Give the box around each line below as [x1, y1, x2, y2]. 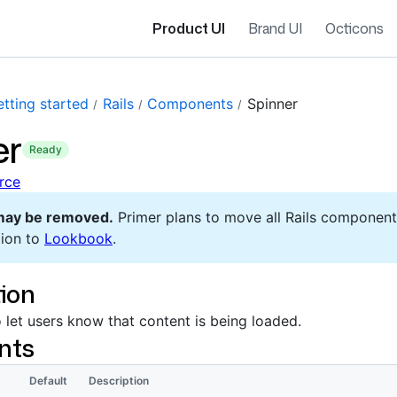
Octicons [325, 19, 384, 38]
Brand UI [248, 19, 302, 38]
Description [89, 374, 149, 387]
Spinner [246, 95, 298, 113]
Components [147, 95, 234, 113]
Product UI [152, 19, 225, 38]
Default [29, 374, 67, 387]
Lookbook [44, 230, 113, 247]
